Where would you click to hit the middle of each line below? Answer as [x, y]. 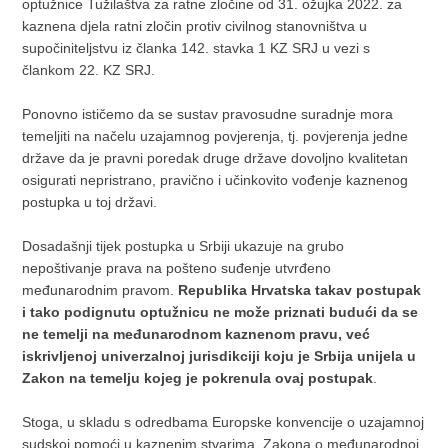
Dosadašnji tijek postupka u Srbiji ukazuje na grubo [183, 246]
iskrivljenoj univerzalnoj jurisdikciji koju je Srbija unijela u [219, 356]
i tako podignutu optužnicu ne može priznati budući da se [220, 312]
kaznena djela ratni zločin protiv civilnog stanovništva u [195, 26]
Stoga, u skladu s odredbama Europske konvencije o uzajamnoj [223, 422]
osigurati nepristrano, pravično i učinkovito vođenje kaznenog [215, 180]
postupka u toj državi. [90, 202]
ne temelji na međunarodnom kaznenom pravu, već [196, 334]
